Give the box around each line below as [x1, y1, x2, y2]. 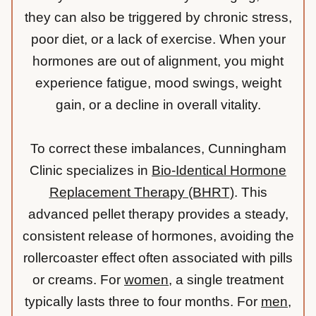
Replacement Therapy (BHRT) [49, 185, 234, 200]
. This [233, 185, 267, 200]
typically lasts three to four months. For [25, 294, 261, 310]
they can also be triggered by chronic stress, [24, 10, 292, 25]
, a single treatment [169, 272, 284, 288]
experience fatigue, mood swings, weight [35, 75, 281, 91]
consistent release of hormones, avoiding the [22, 229, 294, 244]
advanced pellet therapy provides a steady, [28, 207, 288, 222]
